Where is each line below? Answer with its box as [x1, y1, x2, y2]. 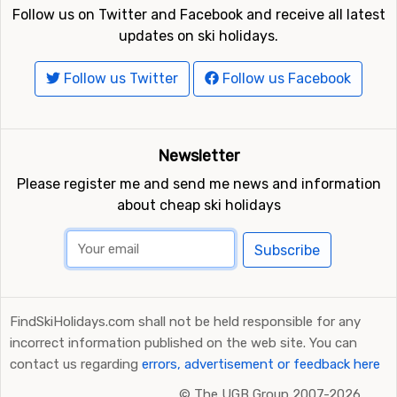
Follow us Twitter [60, 70, 178, 87]
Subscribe [253, 241, 320, 259]
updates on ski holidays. [119, 27, 278, 44]
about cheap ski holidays [116, 197, 281, 214]
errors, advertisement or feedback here [142, 356, 380, 372]
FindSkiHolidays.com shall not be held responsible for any [10, 314, 361, 330]
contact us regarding [10, 356, 142, 372]
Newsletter [158, 146, 239, 166]
